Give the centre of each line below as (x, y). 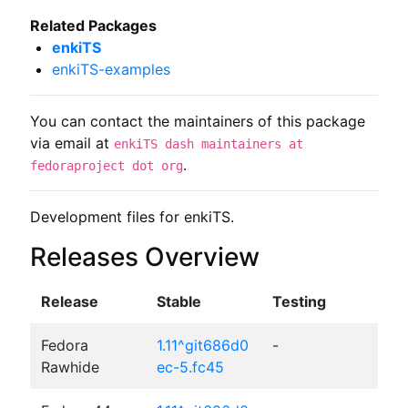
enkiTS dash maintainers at (208, 143)
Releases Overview (144, 256)
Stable (178, 301)
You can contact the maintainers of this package (197, 121)
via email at (71, 143)
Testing (299, 301)
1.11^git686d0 (202, 345)
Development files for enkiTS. (132, 216)
